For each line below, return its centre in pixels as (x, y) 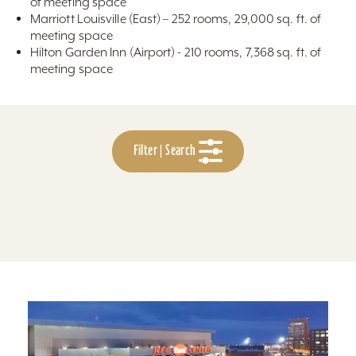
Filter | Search (166, 150)
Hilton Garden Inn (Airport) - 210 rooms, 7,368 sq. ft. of (176, 52)
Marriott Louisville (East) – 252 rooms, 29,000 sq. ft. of (176, 19)
